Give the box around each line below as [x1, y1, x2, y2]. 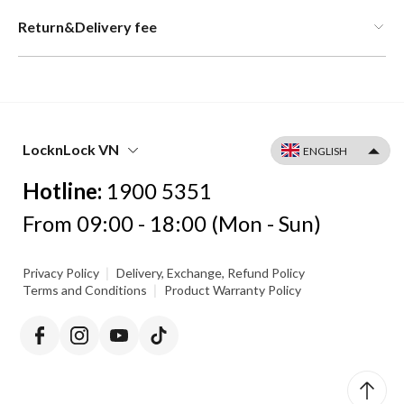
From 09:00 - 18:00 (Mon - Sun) [23, 210, 321, 237]
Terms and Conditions [23, 282, 147, 298]
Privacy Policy [23, 265, 99, 281]
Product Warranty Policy [164, 282, 301, 298]
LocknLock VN [23, 141, 119, 159]
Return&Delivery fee [18, 18, 157, 36]
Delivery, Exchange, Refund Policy [116, 265, 305, 281]
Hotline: [23, 178, 106, 205]
